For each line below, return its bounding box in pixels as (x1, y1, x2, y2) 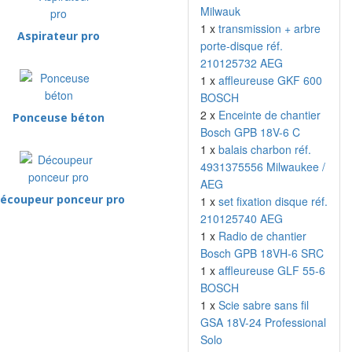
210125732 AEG (200, 55, 283, 71)
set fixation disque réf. (218, 193, 328, 209)
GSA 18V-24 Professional (200, 314, 326, 330)
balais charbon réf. (218, 141, 311, 157)
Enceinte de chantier (218, 107, 321, 123)
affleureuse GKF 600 (218, 72, 322, 88)
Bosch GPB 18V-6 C (200, 124, 300, 140)
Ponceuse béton (13, 110, 105, 125)
